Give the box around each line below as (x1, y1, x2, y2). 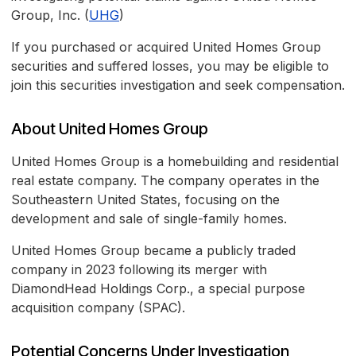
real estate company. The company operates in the (11, 172, 319, 189)
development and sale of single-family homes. (11, 211, 287, 227)
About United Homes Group (11, 119, 208, 139)
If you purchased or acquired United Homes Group (11, 39, 321, 56)
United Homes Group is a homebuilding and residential (11, 153, 339, 170)
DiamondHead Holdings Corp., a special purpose (11, 281, 305, 297)
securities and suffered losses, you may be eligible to (11, 58, 329, 75)
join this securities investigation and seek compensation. (11, 77, 345, 94)
